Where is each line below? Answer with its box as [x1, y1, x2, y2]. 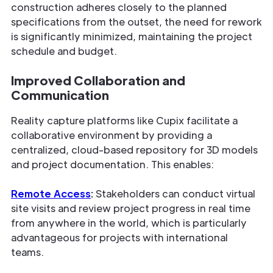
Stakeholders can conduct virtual [93, 187, 255, 200]
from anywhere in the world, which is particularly [11, 216, 247, 230]
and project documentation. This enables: [11, 158, 214, 171]
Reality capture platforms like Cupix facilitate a [11, 114, 238, 127]
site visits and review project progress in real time [11, 202, 250, 215]
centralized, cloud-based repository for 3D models [11, 143, 258, 157]
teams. [11, 246, 44, 259]
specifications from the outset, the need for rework [11, 15, 262, 29]
